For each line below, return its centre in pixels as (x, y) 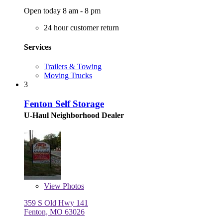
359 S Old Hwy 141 (56, 203)
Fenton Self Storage (64, 104)
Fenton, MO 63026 (54, 212)
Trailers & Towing (73, 67)
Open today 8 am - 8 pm (62, 10)
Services (38, 47)
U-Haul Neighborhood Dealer (74, 115)
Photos (72, 186)
